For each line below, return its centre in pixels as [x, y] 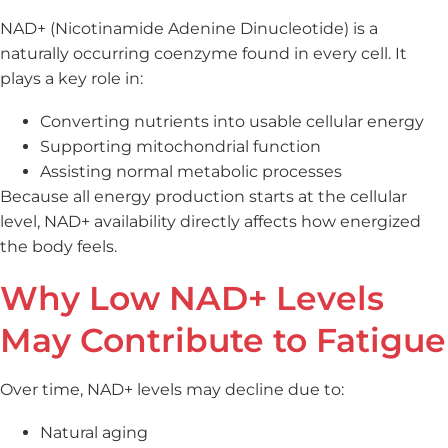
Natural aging [94, 432]
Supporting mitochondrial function [180, 146]
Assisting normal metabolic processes [191, 171]
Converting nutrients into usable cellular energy [232, 121]
